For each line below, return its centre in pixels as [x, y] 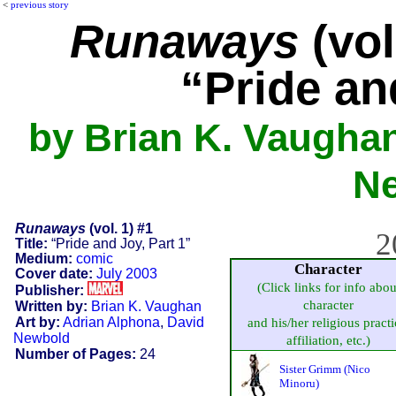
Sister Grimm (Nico [325, 369]
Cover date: [53, 273]
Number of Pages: [75, 354]
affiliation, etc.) [328, 340]
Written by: [51, 306]
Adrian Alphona [111, 322]
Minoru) [299, 383]
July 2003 [126, 273]
